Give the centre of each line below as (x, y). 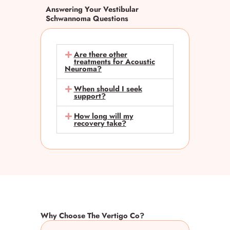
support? (90, 96)
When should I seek (108, 89)
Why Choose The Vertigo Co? (92, 216)
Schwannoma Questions (87, 18)
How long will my (103, 116)
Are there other (100, 54)
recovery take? (100, 123)
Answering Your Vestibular (92, 9)
